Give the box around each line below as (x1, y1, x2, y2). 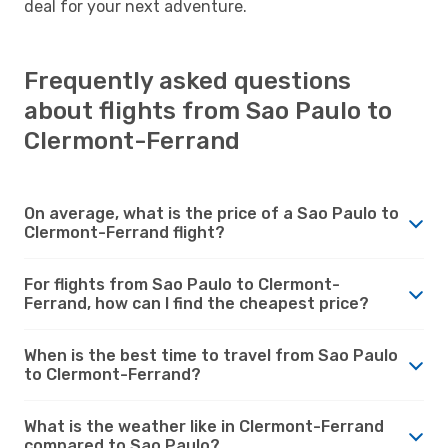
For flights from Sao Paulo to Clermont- (24, 274, 340, 294)
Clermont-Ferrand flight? (24, 222, 225, 242)
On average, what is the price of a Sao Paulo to (24, 203, 399, 223)
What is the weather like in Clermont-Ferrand (24, 416, 384, 436)
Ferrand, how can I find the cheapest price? (24, 293, 369, 313)
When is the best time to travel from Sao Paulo (24, 345, 398, 365)
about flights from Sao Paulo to (24, 96, 392, 125)
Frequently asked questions (24, 66, 351, 95)
